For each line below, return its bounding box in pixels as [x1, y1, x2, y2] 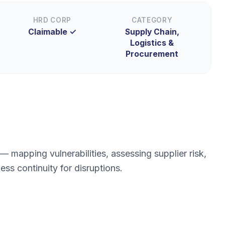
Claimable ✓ [28, 27, 76, 37]
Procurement [126, 49, 179, 59]
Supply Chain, [125, 27, 179, 37]
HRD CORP [33, 16, 72, 24]
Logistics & [130, 38, 174, 48]
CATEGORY [131, 16, 173, 24]
